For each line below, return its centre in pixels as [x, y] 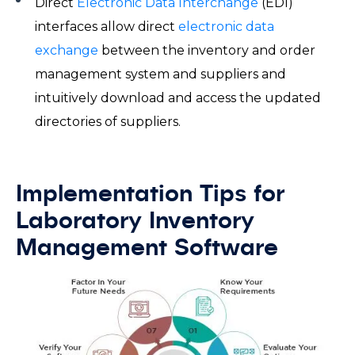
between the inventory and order [207, 50]
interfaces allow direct [107, 27]
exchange [67, 50]
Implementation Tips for [150, 195]
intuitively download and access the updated [178, 98]
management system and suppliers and [160, 74]
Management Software [154, 249]
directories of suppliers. [111, 122]
